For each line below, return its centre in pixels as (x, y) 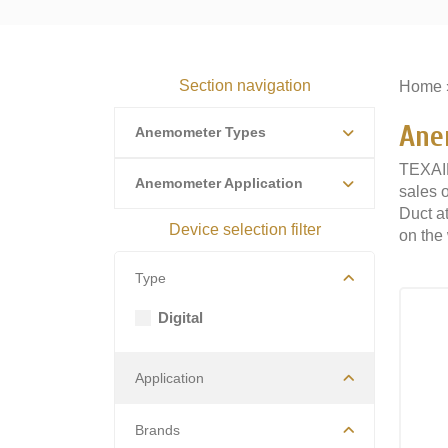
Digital (180, 317)
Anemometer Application (219, 183)
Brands (157, 430)
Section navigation (244, 85)
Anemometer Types (200, 132)
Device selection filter (244, 229)
